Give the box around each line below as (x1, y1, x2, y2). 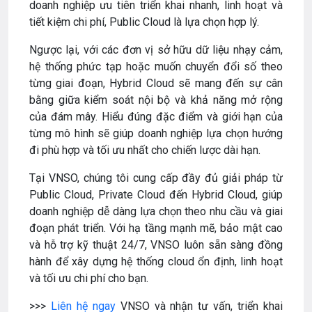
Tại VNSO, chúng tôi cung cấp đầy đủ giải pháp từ (29, 171, 283, 185)
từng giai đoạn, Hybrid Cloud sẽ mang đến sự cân (29, 76, 283, 90)
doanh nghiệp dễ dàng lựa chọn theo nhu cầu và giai (29, 204, 283, 218)
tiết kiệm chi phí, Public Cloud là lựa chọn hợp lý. (29, 15, 259, 29)
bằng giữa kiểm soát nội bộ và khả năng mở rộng (29, 93, 283, 107)
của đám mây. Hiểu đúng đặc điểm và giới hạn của (29, 109, 283, 123)
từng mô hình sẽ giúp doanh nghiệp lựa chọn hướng (29, 126, 283, 140)
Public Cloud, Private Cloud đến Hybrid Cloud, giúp (29, 187, 283, 201)
